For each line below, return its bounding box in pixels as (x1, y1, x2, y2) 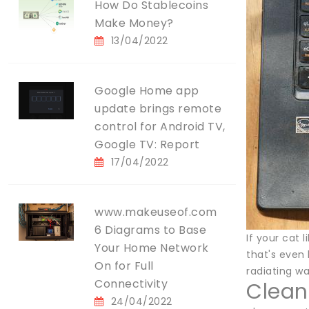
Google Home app (94, 83, 199, 99)
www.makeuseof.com (94, 204, 217, 220)
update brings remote (94, 101, 221, 117)
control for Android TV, (94, 119, 226, 134)
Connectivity (94, 276, 168, 292)
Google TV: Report (94, 137, 200, 152)
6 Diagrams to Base (94, 222, 206, 238)
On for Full (94, 258, 154, 274)
